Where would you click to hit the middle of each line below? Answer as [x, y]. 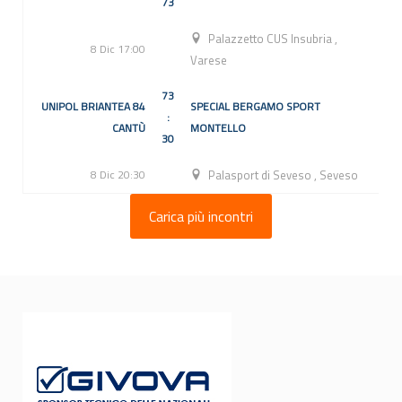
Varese [209, 61]
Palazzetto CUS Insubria [272, 39]
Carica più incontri [201, 216]
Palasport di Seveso [262, 175]
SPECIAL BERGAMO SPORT [255, 107]
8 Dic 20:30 [118, 175]
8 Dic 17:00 [118, 49]
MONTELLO [218, 128]
